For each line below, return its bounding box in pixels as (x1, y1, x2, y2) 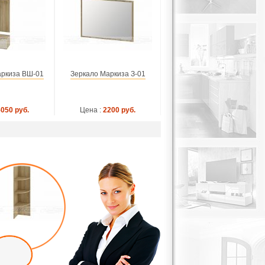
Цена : (80, 106, 101, 114)
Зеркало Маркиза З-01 (70, 70, 146, 78)
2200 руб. (103, 106, 135, 114)
